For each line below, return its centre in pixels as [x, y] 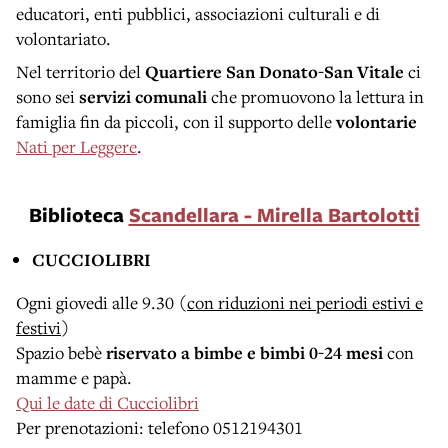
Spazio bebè [59, 352]
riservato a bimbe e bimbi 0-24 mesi [244, 352]
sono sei [47, 96]
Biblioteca [78, 214]
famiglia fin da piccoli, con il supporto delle [176, 121]
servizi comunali [143, 96]
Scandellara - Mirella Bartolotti [274, 214]
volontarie [376, 121]
